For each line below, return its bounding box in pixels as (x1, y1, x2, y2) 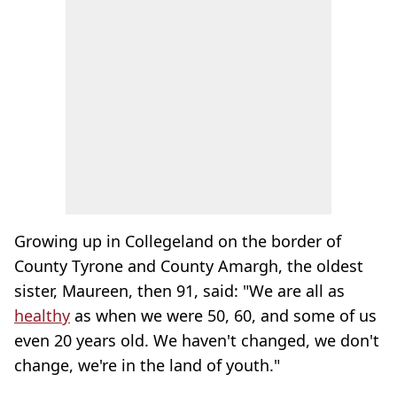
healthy (14, 305, 70, 326)
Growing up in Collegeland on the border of (14, 230, 341, 252)
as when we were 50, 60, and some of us (70, 305, 377, 326)
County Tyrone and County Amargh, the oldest (14, 255, 363, 276)
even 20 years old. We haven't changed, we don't (14, 330, 379, 351)
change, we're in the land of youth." (14, 354, 280, 376)
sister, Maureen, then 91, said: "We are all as (14, 280, 345, 301)
